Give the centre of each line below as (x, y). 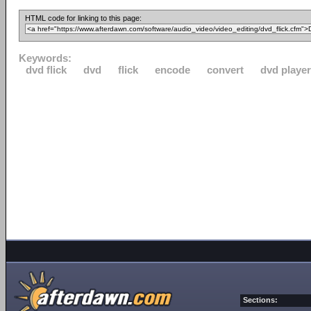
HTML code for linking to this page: (83, 18)
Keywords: (45, 58)
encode (173, 70)
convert (225, 70)
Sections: (260, 300)
